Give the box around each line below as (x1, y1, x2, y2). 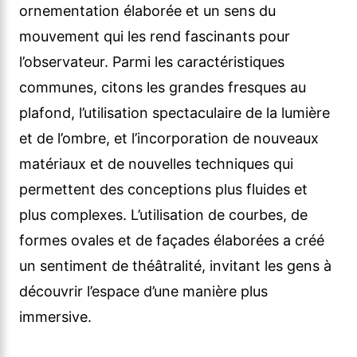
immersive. (19, 308, 92, 326)
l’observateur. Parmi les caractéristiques (19, 53, 284, 71)
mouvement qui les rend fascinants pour (19, 28, 290, 45)
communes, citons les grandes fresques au (19, 79, 306, 96)
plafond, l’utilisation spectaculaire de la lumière (19, 104, 330, 122)
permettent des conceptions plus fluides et (19, 181, 308, 198)
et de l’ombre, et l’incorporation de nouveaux (19, 130, 319, 147)
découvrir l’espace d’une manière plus (19, 283, 268, 300)
